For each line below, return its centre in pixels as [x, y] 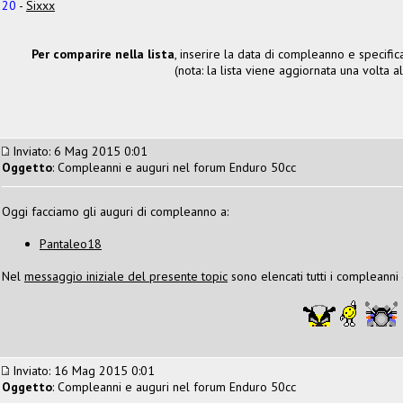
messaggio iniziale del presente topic [126, 276]
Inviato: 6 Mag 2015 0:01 [78, 151]
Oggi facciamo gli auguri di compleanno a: [115, 211]
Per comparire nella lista [103, 54]
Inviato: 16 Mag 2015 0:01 [82, 370]
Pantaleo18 [71, 243]
